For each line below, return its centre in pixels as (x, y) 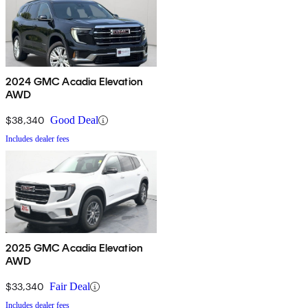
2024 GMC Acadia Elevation (74, 82)
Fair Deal (70, 287)
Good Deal (74, 120)
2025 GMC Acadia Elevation (74, 248)
